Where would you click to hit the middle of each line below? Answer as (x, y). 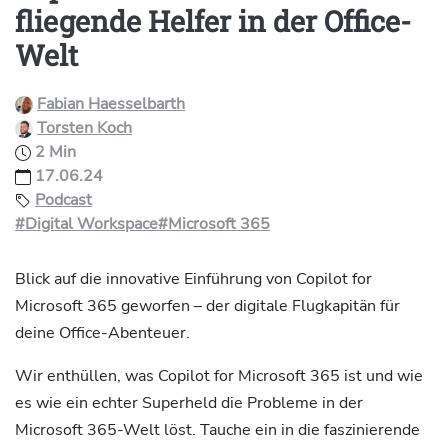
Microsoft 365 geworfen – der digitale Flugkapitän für (207, 306)
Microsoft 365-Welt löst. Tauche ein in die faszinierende (217, 430)
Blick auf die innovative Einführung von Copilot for (193, 279)
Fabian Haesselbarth (111, 104)
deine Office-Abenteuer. (102, 333)
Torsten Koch (84, 128)
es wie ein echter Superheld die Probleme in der (189, 403)
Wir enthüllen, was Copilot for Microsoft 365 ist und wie (219, 376)
